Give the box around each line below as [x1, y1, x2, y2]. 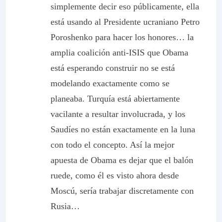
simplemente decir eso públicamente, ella [51, 1, 199, 11]
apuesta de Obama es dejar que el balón [51, 155, 193, 165]
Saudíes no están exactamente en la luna [51, 124, 195, 134]
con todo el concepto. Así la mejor [51, 140, 174, 150]
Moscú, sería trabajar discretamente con [51, 186, 194, 196]
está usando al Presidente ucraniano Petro [51, 17, 200, 27]
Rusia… [51, 201, 80, 211]
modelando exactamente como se [51, 78, 169, 88]
